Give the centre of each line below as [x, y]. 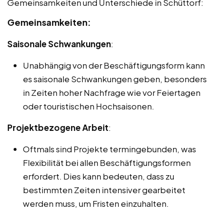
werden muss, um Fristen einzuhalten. [96, 203]
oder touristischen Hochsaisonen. [89, 106]
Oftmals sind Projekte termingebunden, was [109, 149]
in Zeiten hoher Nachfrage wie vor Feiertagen [112, 92]
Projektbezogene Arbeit [58, 127]
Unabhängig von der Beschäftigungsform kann [114, 65]
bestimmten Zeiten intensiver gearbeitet [104, 190]
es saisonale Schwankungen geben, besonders [115, 79]
